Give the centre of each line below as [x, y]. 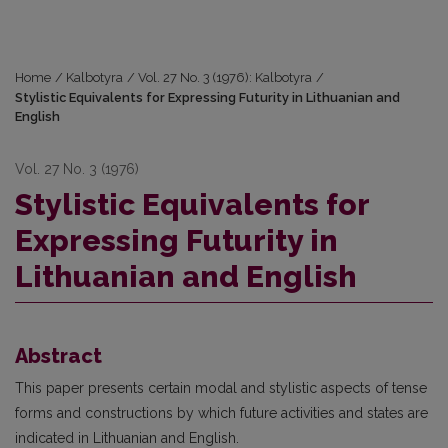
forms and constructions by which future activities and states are [221, 413]
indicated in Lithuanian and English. [127, 438]
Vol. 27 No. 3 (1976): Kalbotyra [225, 77]
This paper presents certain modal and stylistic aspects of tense [221, 388]
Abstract [58, 356]
